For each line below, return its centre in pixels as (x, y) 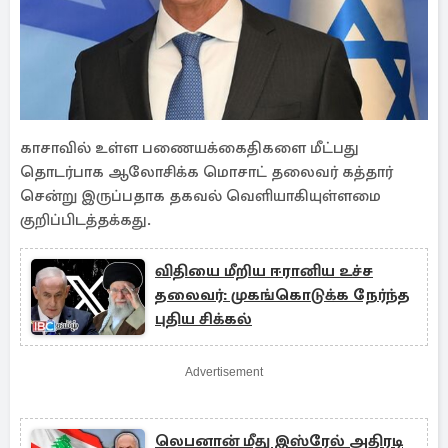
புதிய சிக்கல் (203, 319)
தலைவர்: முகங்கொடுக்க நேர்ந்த (282, 295)
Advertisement (224, 372)
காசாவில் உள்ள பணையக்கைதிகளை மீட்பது (189, 148)
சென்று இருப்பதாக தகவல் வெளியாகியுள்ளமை (200, 196)
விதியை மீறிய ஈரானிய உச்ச (264, 271)
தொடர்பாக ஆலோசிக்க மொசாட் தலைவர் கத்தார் (206, 172)
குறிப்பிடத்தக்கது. (85, 220)
